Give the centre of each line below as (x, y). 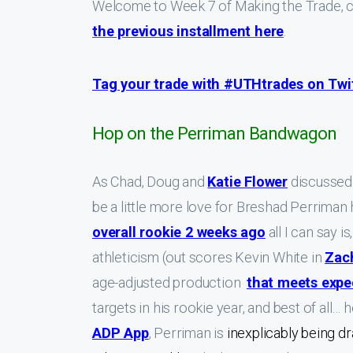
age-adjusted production (170, 282)
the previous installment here (188, 31)
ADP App (121, 333)
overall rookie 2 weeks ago (179, 232)
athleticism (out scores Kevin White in (209, 257)
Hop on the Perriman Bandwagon (214, 133)
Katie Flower (248, 182)
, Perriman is (188, 333)
